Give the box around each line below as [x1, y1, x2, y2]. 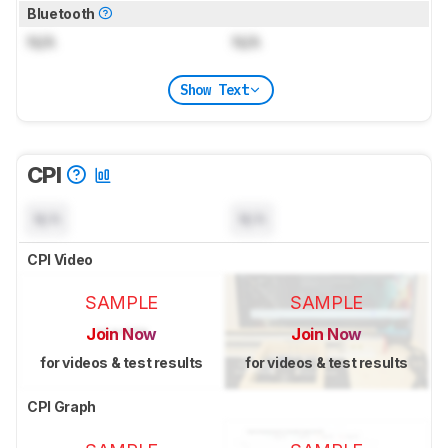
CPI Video [27, 251, 96, 269]
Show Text [179, 80, 249, 99]
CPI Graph [27, 397, 99, 415]
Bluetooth [27, 5, 98, 23]
